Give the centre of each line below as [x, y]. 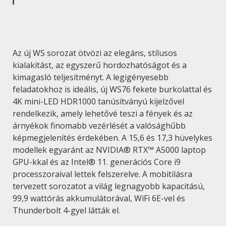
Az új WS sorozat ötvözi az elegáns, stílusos [95, 53]
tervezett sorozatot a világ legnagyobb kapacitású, [109, 186]
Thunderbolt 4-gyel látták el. [66, 210]
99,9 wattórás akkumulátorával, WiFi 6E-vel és [99, 198]
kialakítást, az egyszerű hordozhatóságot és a [100, 65]
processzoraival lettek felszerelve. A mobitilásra [102, 174]
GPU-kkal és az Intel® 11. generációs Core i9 [97, 162]
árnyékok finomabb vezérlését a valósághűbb [99, 125]
